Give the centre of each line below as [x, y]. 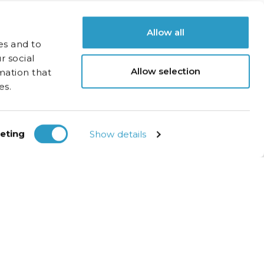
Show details [118, 134]
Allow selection [166, 71]
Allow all [166, 32]
